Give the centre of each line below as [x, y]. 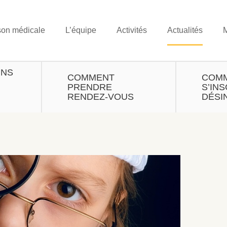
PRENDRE [89, 87]
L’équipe [81, 30]
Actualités [185, 30]
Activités [131, 30]
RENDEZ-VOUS [100, 97]
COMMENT [91, 77]
